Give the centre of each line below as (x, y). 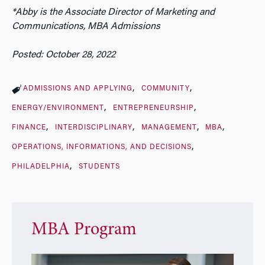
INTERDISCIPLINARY (93, 127)
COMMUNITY (165, 88)
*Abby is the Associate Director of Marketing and (113, 12)
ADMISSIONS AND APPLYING (78, 88)
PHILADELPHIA (41, 167)
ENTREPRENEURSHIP (153, 108)
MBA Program (84, 230)
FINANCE (29, 127)
